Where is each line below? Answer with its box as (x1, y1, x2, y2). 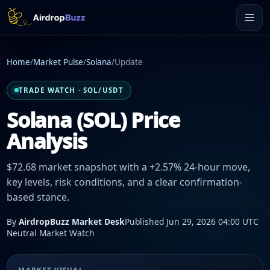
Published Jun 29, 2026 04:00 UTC (125, 215, 259, 227)
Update (115, 57, 143, 68)
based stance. (7, 190, 69, 204)
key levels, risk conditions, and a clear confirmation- (7, 175, 242, 189)
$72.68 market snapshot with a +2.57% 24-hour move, (7, 160, 250, 174)
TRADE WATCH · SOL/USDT (18, 86, 124, 95)
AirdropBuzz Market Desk (19, 215, 125, 227)
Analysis (7, 126, 87, 155)
